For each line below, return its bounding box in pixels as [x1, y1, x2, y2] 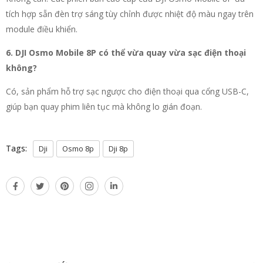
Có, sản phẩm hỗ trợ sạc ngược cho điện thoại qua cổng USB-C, [6, 85, 249, 97]
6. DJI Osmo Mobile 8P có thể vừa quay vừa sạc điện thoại [6, 46, 246, 58]
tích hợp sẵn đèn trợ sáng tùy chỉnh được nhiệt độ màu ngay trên [6, 8, 254, 19]
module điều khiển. [6, 23, 77, 35]
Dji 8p [109, 143, 128, 154]
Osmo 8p [62, 143, 94, 154]
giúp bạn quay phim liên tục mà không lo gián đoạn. [6, 100, 202, 112]
